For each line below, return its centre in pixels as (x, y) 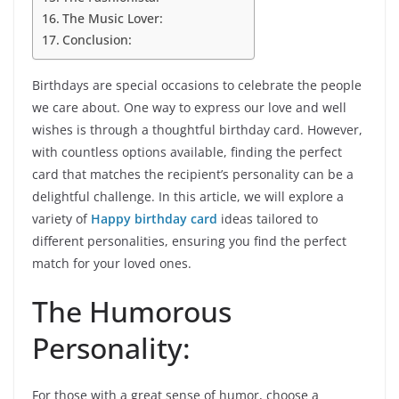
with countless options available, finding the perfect (187, 152)
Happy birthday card (154, 219)
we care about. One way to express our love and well (189, 108)
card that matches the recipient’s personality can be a (193, 175)
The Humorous (132, 312)
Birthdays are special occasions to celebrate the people (197, 85)
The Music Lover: (112, 19)
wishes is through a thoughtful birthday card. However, (197, 130)
